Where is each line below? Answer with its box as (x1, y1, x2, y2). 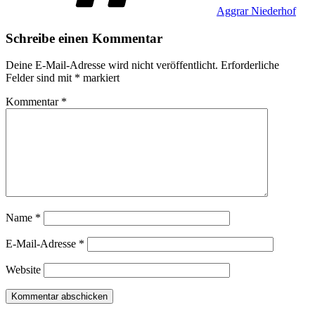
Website (6, 264, 41, 276)
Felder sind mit (6, 72, 75, 84)
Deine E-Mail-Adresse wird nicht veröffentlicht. (6, 59, 218, 72)
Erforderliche (221, 59, 279, 72)
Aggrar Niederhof (217, 4, 296, 17)
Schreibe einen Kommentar (6, 30, 162, 46)
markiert (80, 72, 120, 84)
